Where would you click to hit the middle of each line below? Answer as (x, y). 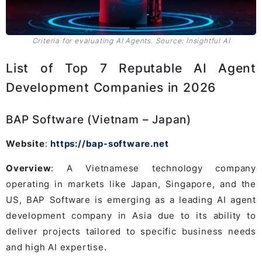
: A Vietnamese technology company (154, 168)
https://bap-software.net (110, 143)
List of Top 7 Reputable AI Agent (131, 68)
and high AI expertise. (56, 247)
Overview (29, 168)
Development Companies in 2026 (111, 87)
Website (25, 143)
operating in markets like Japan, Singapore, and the (131, 184)
